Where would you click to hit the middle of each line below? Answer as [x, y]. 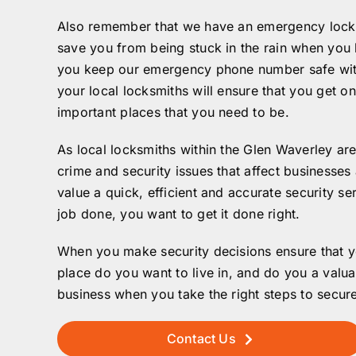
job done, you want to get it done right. [178, 214]
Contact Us [201, 339]
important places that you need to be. [173, 112]
